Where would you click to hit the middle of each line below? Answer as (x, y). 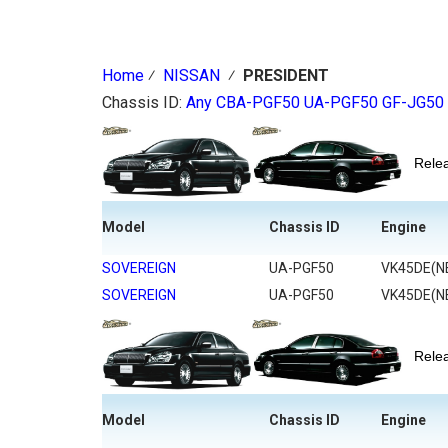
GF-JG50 (413, 102)
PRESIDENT (286, 75)
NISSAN (191, 75)
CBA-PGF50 (258, 102)
